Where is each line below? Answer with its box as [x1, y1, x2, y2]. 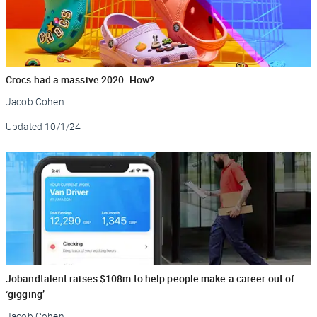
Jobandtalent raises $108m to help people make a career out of [6, 271, 295, 285]
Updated [6, 120, 43, 133]
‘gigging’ [6, 287, 45, 301]
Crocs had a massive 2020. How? [6, 72, 154, 86]
